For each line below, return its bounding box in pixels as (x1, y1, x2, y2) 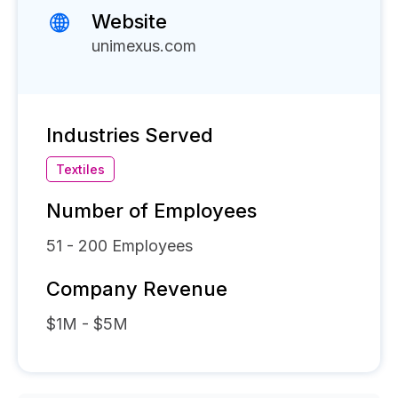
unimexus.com (92, 36, 196, 55)
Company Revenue (46, 277, 227, 300)
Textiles (56, 162, 105, 177)
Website (92, 10, 167, 33)
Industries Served (46, 123, 213, 147)
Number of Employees (46, 199, 257, 222)
